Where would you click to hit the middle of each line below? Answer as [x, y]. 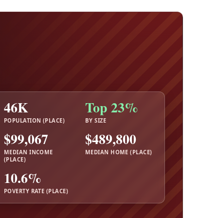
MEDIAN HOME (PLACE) [119, 152]
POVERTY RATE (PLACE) [36, 191]
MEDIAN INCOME [28, 152]
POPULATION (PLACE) [35, 120]
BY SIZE [96, 120]
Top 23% [112, 108]
